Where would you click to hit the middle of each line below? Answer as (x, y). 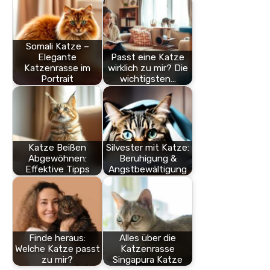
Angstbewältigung (148, 169)
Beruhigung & (148, 158)
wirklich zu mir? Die (148, 68)
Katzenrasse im (57, 68)
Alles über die (148, 238)
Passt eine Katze (148, 57)
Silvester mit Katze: (148, 147)
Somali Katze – (57, 46)
